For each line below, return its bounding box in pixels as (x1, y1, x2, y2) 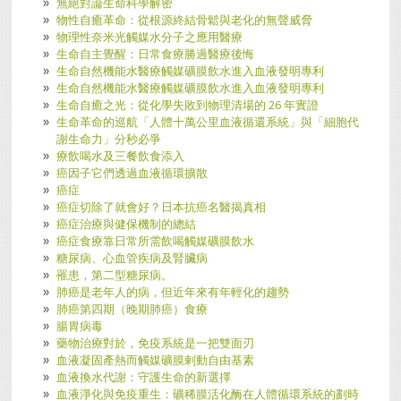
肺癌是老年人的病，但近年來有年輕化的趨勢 (56, 283, 290, 300)
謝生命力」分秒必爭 (56, 130, 162, 147)
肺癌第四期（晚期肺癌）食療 (56, 300, 209, 317)
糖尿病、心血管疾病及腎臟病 (56, 249, 209, 266)
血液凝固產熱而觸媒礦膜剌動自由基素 (56, 351, 255, 368)
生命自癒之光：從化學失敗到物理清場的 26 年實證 (56, 96, 320, 113)
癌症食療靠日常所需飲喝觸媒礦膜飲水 (56, 232, 255, 249)
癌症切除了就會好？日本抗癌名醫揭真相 (56, 198, 267, 215)
